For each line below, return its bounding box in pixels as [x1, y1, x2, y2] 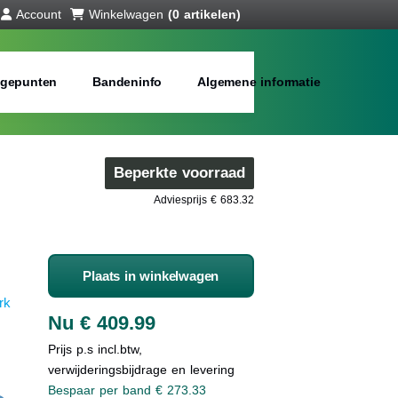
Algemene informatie [197, 75, 321, 89]
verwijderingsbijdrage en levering [47, 362, 235, 377]
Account [15, 7, 61, 21]
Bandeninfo [92, 75, 163, 89]
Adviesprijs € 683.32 [154, 194, 254, 206]
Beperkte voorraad [114, 164, 245, 181]
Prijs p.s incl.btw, [47, 342, 142, 356]
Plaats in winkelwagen [83, 268, 219, 283]
